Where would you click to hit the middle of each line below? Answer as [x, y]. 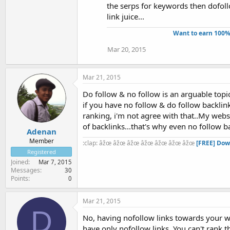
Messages [25, 170]
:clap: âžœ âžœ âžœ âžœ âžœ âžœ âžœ [139, 143]
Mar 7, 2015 [55, 162]
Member [41, 141]
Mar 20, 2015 [127, 49]
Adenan [41, 131]
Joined [20, 162]
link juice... [126, 16]
